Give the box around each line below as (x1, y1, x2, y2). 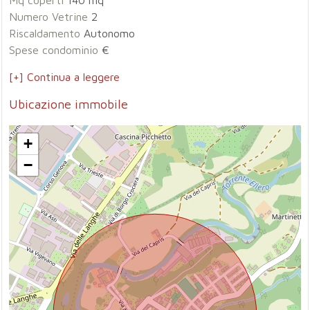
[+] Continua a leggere (9, 71, 120, 83)
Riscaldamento (9, 27, 81, 39)
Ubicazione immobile (9, 97, 129, 111)
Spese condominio (9, 44, 99, 56)
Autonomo (80, 27, 136, 39)
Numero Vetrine (9, 10, 89, 23)
